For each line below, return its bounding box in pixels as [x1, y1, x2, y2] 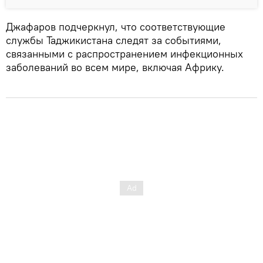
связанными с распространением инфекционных [6, 46, 243, 60]
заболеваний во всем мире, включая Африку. [6, 60, 224, 74]
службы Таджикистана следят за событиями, [6, 33, 221, 47]
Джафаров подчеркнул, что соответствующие [6, 19, 225, 33]
